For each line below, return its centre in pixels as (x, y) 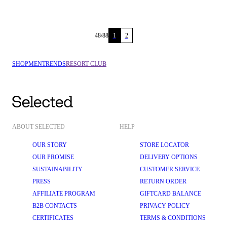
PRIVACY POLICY (165, 206)
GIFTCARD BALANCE (171, 194)
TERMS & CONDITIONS (173, 218)
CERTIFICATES (53, 218)
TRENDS (54, 64)
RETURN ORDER (163, 181)
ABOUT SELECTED (39, 127)
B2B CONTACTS (55, 206)
